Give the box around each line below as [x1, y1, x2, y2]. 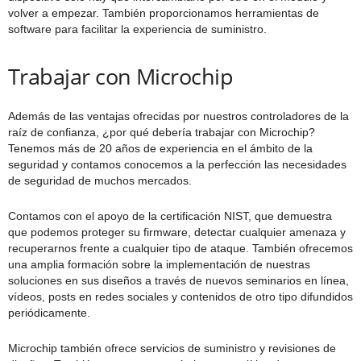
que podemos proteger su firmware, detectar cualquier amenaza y [8, 225, 346, 239]
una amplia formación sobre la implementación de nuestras [8, 257, 310, 271]
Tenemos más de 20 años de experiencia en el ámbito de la [8, 141, 313, 155]
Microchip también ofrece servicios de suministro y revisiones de [8, 341, 336, 355]
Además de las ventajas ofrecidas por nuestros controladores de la [8, 109, 349, 122]
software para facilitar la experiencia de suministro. [8, 22, 267, 35]
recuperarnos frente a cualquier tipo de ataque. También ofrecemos [8, 241, 353, 255]
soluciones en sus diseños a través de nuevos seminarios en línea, [8, 273, 349, 287]
